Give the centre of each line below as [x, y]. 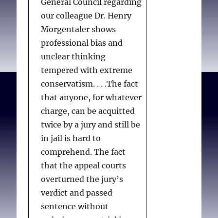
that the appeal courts [84, 166]
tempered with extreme [87, 70]
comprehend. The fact [83, 152]
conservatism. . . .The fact [90, 84]
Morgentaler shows [79, 29]
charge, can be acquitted [88, 111]
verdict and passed [77, 193]
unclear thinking [73, 57]
